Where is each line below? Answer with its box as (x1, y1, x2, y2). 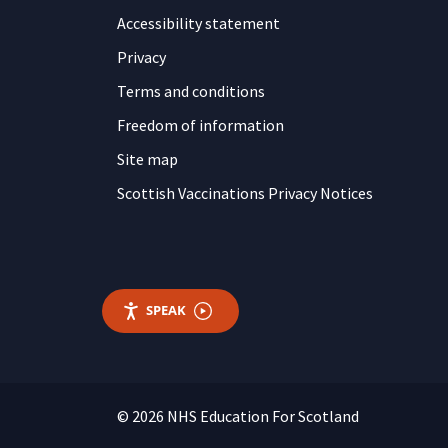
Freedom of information (117, 115, 284, 135)
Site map (117, 149, 178, 169)
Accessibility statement (117, 13, 280, 33)
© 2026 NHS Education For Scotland (117, 406, 359, 426)
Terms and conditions (117, 81, 265, 101)
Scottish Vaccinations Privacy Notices (117, 183, 373, 203)
